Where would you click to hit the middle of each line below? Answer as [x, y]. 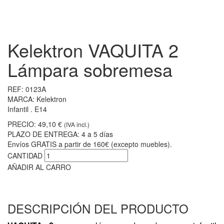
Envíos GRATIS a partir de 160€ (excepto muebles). [90, 144]
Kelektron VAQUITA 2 [93, 49]
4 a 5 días [97, 134]
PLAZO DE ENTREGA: [43, 134]
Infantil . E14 [27, 109]
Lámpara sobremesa [90, 69]
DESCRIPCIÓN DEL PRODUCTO [98, 208]
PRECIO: [22, 124]
